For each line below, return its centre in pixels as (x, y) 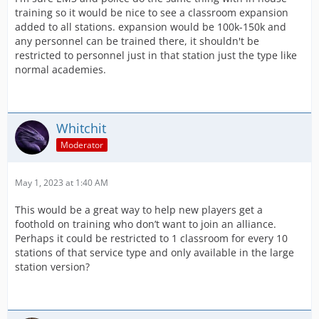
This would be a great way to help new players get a (139, 210)
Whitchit (81, 128)
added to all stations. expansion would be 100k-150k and (151, 27)
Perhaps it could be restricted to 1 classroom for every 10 (151, 238)
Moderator (82, 145)
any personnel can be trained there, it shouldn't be (137, 41)
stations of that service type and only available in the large (155, 252)
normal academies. (61, 69)
